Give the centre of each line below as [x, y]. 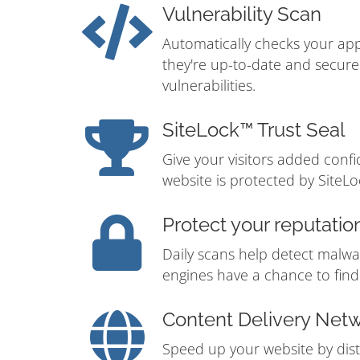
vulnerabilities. [209, 86]
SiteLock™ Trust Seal [254, 131]
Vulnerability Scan [242, 15]
